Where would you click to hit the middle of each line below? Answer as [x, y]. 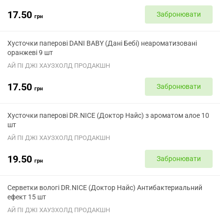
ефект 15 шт [27, 197]
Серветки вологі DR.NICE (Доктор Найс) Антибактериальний [105, 188]
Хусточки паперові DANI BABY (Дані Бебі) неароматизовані [102, 43]
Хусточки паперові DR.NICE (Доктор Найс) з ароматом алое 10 [108, 115]
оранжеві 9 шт [30, 53]
